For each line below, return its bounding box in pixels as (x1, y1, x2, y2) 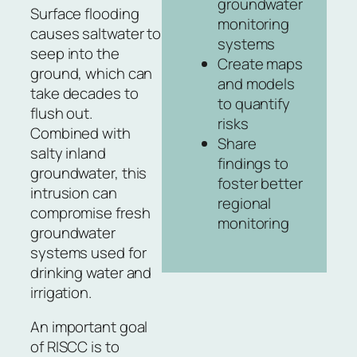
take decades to (30, 82, 139, 104)
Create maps (218, 53, 303, 75)
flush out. (30, 102, 93, 124)
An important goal (30, 316, 148, 338)
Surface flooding (30, 2, 139, 24)
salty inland (30, 142, 106, 163)
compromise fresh (30, 202, 151, 223)
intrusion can (30, 182, 117, 203)
